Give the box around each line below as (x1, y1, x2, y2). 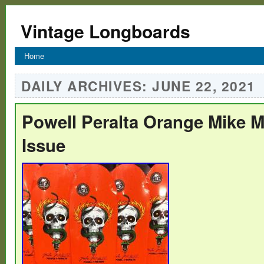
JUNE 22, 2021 (152, 75, 256, 95)
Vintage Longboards (21, 18, 190, 44)
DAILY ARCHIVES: (21, 75, 152, 95)
